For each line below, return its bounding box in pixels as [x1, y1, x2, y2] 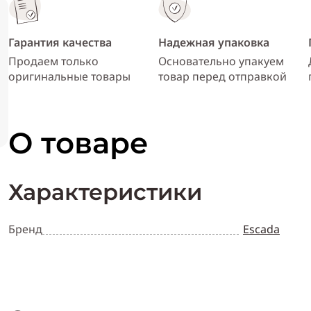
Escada [243, 221, 280, 237]
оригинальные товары [8, 69, 131, 85]
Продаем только [8, 53, 99, 69]
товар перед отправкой [158, 69, 287, 85]
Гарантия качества [8, 35, 112, 51]
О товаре [8, 125, 149, 162]
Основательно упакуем [158, 53, 284, 69]
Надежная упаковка [158, 35, 269, 51]
